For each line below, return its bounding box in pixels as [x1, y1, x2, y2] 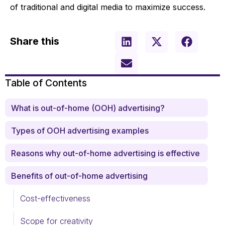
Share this [10, 35, 59, 47]
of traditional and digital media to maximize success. [10, 2, 208, 12]
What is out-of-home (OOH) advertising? [11, 102, 165, 113]
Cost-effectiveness [20, 193, 93, 203]
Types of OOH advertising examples [11, 125, 149, 136]
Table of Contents [5, 76, 87, 89]
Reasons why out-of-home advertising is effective [11, 148, 202, 158]
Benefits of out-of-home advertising [11, 170, 150, 181]
